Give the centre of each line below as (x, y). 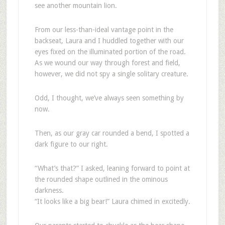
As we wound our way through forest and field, (107, 63)
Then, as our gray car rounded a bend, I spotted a (112, 133)
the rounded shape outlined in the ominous (101, 179)
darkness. (49, 190)
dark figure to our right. (71, 144)
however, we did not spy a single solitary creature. (111, 74)
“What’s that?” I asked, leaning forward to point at (112, 168)
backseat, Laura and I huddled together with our (109, 41)
